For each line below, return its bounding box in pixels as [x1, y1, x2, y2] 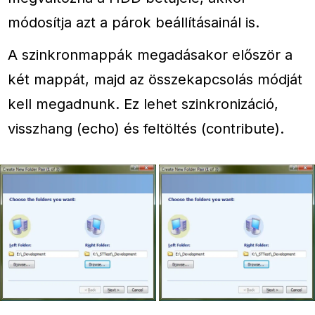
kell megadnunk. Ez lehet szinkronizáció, [8, 95, 279, 113]
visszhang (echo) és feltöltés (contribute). [8, 120, 285, 138]
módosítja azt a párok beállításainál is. [8, 13, 260, 32]
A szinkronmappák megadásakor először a [8, 46, 293, 64]
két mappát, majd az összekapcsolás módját [8, 70, 303, 89]
